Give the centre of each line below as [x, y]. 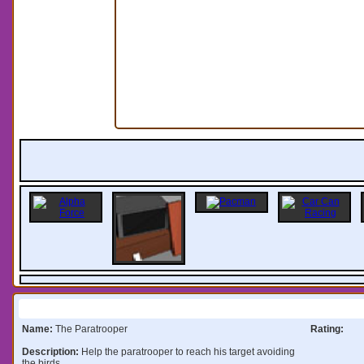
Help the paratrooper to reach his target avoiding [188, 351]
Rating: [327, 329]
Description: [51, 351]
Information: [77, 308]
